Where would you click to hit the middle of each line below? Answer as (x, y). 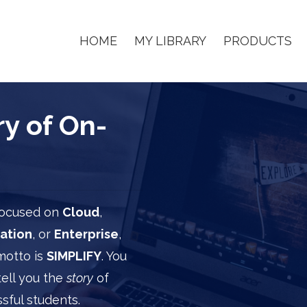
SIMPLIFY (74, 256)
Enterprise (86, 234)
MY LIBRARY (170, 41)
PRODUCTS (258, 41)
